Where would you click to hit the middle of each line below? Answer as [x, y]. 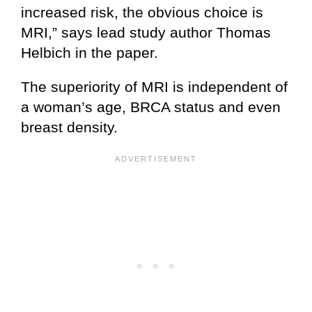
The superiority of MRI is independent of [154, 86]
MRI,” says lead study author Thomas [146, 32]
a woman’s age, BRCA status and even [151, 107]
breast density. [69, 127]
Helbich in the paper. [89, 52]
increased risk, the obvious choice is [142, 12]
